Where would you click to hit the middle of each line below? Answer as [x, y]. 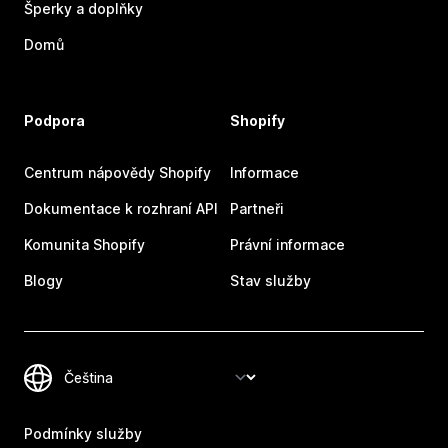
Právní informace [287, 245]
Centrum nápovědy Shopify [117, 173]
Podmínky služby [83, 434]
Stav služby [270, 281]
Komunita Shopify [84, 245]
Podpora [54, 121]
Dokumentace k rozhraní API [121, 209]
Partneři [257, 209]
